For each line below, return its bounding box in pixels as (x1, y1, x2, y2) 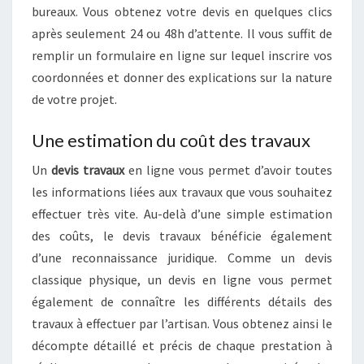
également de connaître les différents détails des (32, 292, 332, 310)
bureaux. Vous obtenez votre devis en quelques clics (32, 2, 332, 19)
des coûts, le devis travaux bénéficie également (32, 227, 332, 244)
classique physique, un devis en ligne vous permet (32, 271, 332, 288)
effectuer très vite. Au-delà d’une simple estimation (32, 205, 332, 222)
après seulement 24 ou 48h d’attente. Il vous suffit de (32, 24, 332, 41)
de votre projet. (32, 90, 117, 107)
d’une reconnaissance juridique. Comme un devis (32, 249, 332, 266)
